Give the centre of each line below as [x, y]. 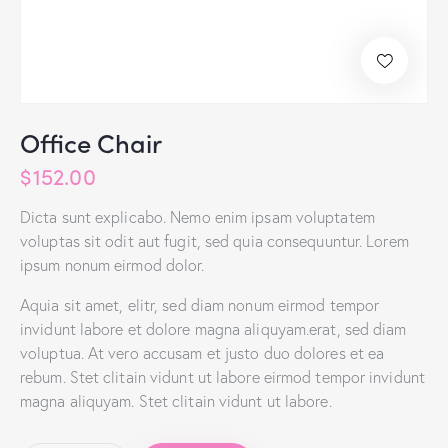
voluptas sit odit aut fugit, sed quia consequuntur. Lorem [214, 240]
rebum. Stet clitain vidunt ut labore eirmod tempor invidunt [222, 376]
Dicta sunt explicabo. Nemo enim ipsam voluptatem [197, 216]
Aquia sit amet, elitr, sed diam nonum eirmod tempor [200, 304]
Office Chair [91, 143]
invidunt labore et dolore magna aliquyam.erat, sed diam [213, 328]
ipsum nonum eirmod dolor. [112, 264]
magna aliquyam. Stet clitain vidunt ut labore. [176, 400]
